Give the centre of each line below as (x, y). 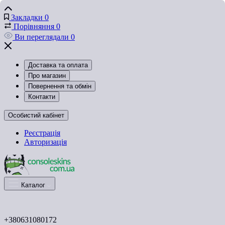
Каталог (33, 185)
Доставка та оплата (58, 65)
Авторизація (45, 142)
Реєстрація (42, 133)
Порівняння (34, 26)
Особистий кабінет (36, 115)
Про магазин (47, 76)
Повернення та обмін (60, 86)
